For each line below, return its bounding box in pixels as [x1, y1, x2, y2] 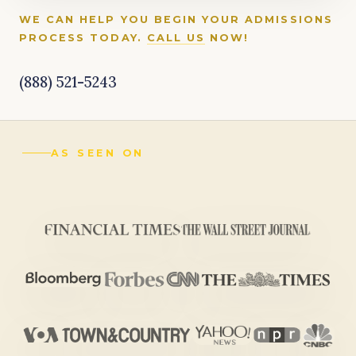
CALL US [146, 31, 206, 44]
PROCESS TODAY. [19, 31, 147, 44]
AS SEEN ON [51, 146, 145, 159]
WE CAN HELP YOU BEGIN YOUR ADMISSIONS [19, 13, 333, 25]
